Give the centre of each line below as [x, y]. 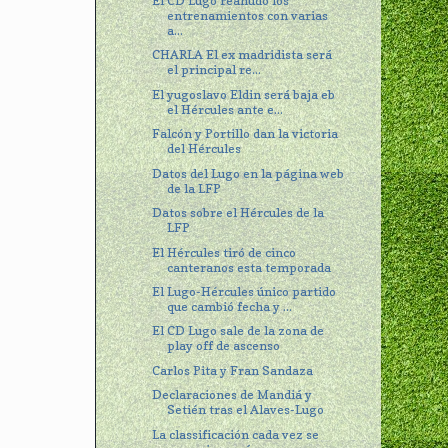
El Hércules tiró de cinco [224, 252]
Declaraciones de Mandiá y [232, 395]
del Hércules [204, 149]
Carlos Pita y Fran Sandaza [233, 370]
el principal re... [214, 70]
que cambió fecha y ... [230, 306]
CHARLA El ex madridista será [242, 55]
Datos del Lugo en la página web [248, 173]
